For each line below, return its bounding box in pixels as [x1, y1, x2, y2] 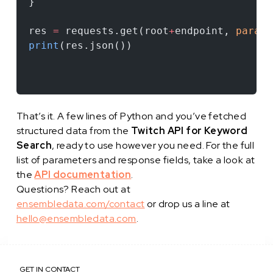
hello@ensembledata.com [16, 211, 136, 225]
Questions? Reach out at [16, 182, 131, 196]
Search [16, 138, 52, 152]
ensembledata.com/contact [16, 197, 145, 210]
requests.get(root [58, 24, 169, 37]
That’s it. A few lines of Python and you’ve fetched [16, 109, 247, 122]
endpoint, [174, 24, 236, 37]
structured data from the [16, 124, 131, 137]
